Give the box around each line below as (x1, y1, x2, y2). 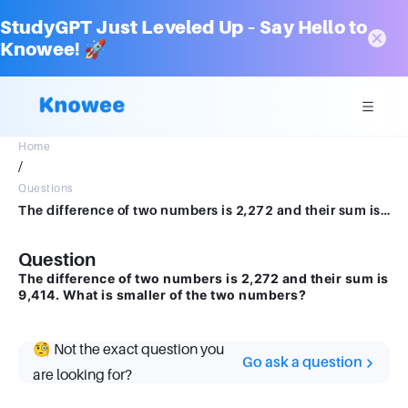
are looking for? (33, 367, 132, 383)
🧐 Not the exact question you (33, 342, 224, 358)
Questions (18, 182, 74, 195)
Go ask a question (242, 354, 362, 371)
